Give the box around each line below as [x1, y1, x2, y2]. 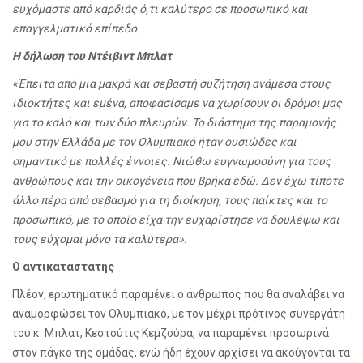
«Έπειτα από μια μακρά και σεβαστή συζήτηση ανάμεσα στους [12, 77, 331, 91]
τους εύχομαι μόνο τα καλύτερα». [12, 233, 187, 246]
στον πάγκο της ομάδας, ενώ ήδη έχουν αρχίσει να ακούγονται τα [12, 346, 350, 360]
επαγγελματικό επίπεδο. [12, 22, 140, 36]
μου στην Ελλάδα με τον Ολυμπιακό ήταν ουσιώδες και [12, 135, 297, 149]
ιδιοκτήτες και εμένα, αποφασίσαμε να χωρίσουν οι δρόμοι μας [12, 96, 342, 110]
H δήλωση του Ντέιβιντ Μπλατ [12, 49, 172, 63]
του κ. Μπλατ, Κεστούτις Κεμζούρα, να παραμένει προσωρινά [12, 327, 329, 340]
